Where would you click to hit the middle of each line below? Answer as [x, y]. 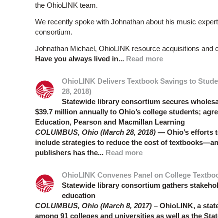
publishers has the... [70, 153]
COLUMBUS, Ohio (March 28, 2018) [95, 132]
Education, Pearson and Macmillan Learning [110, 122]
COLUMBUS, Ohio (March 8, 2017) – [96, 206]
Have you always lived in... [81, 59]
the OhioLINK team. [66, 5]
